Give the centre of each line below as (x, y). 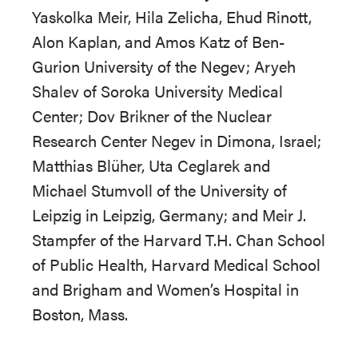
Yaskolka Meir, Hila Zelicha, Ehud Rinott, (172, 16)
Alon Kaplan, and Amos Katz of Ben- (159, 41)
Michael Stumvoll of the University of (159, 190)
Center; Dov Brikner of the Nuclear (152, 115)
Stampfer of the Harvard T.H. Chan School (179, 239)
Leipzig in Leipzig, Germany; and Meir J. (169, 215)
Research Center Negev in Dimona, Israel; (177, 140)
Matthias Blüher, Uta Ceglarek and (151, 165)
